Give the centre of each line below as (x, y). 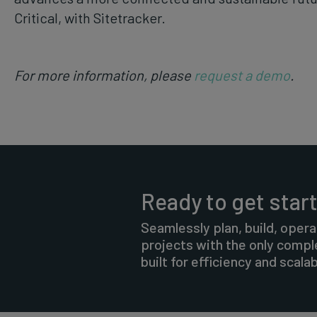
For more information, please (104, 75)
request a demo (242, 75)
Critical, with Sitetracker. (90, 17)
